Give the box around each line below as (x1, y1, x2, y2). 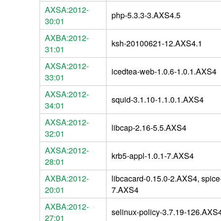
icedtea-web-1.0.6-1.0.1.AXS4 (111, 65, 217, 77)
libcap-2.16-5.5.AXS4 (111, 121, 186, 133)
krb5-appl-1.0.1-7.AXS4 (111, 149, 194, 161)
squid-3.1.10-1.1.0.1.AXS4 (111, 93, 204, 105)
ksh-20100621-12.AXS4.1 (111, 37, 202, 49)
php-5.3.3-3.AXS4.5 (111, 9, 181, 21)
